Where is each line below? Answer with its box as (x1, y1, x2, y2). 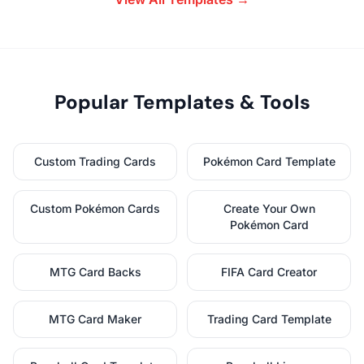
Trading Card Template (206, 311, 331, 326)
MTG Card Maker (49, 311, 141, 326)
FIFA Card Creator (221, 264, 317, 279)
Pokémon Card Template (202, 154, 336, 168)
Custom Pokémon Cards (30, 201, 160, 215)
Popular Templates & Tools (54, 89, 310, 115)
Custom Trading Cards (34, 154, 156, 168)
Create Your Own (223, 201, 315, 215)
